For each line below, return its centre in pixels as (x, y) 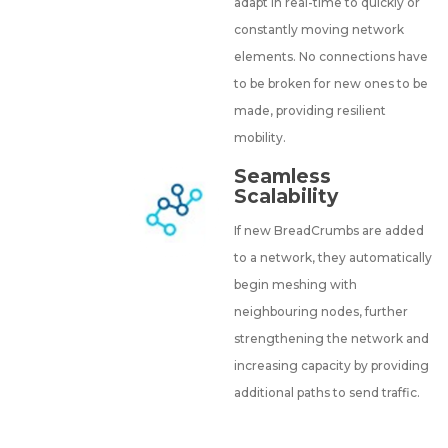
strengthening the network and (332, 339)
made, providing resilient (310, 110)
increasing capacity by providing (332, 366)
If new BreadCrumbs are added (329, 231)
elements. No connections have (331, 56)
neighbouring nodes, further (321, 312)
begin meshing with (296, 285)
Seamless (283, 177)
